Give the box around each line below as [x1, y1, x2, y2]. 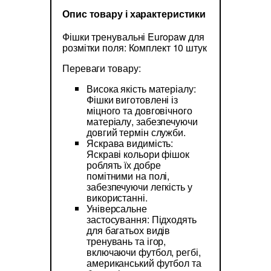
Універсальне [87, 201, 147, 216]
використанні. [87, 191, 148, 205]
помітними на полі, [87, 169, 170, 183]
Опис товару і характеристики [62, 7, 206, 21]
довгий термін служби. [87, 125, 186, 140]
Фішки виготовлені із [87, 93, 178, 107]
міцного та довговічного [87, 103, 192, 118]
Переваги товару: [62, 61, 141, 76]
